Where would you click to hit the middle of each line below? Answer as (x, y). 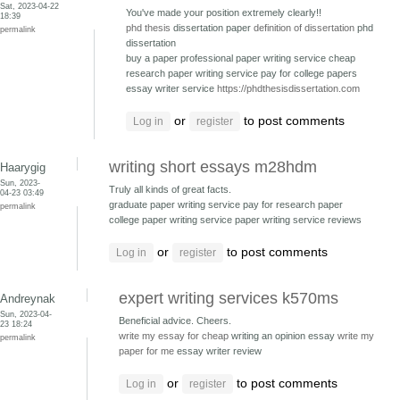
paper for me (146, 351)
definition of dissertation (304, 28)
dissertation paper (212, 28)
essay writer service (171, 88)
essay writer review (218, 351)
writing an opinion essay (283, 336)
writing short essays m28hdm (213, 167)
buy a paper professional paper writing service (227, 58)
